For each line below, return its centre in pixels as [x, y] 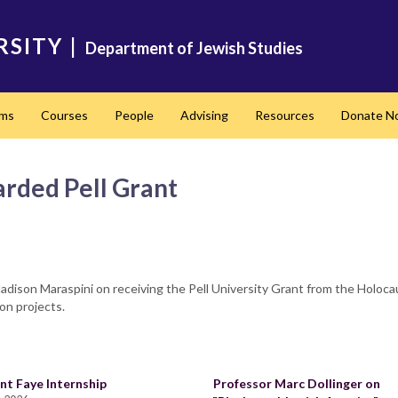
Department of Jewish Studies [194, 48]
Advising [204, 115]
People [134, 115]
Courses [64, 115]
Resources [285, 115]
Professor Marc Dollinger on [297, 383]
